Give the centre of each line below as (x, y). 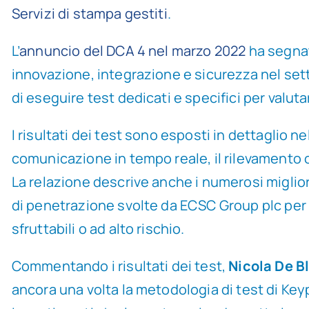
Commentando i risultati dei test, (120, 266)
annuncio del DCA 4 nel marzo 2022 (133, 51)
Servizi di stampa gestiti (89, 13)
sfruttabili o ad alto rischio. (98, 229)
